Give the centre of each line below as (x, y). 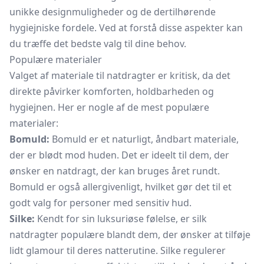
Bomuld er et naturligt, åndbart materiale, (144, 139)
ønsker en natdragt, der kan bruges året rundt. (115, 171)
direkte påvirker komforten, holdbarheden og (112, 91)
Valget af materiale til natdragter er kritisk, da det (120, 75)
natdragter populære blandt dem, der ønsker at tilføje (130, 235)
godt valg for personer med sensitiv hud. (100, 203)
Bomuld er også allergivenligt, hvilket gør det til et (121, 187)
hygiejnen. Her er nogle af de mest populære (109, 107)
